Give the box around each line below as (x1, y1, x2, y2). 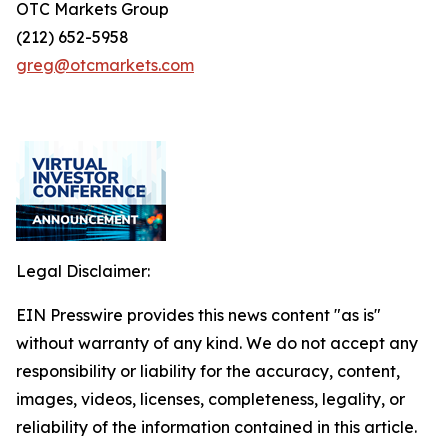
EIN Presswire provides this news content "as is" (16, 305, 381, 325)
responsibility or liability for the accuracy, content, (16, 361, 400, 381)
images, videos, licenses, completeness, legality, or (16, 389, 405, 409)
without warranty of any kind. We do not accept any (16, 333, 418, 353)
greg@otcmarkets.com (16, 55, 194, 75)
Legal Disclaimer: (16, 261, 150, 281)
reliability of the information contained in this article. (16, 417, 417, 437)
